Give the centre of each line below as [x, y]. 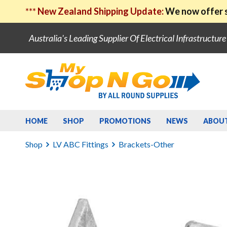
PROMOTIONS [125, 121]
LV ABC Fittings [81, 144]
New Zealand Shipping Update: [101, 11]
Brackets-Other [146, 144]
